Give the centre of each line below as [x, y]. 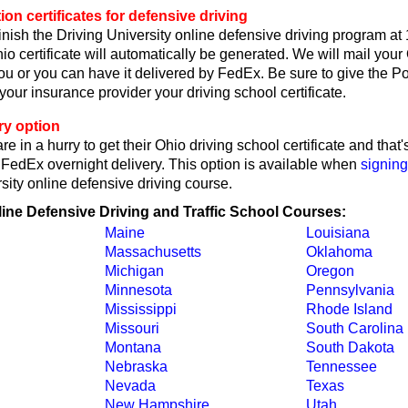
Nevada [130, 386]
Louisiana [337, 233]
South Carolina [354, 328]
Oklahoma [339, 252]
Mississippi [140, 309]
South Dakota [350, 347]
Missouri [132, 328]
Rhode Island [349, 309]
